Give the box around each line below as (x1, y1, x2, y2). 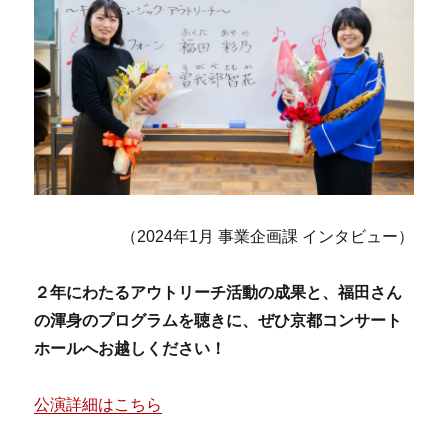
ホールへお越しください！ (34, 340, 227, 358)
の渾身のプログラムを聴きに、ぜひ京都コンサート (34, 312, 403, 330)
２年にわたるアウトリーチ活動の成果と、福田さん (34, 284, 403, 302)
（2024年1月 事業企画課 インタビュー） (120, 228, 414, 246)
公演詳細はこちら (34, 396, 163, 414)
